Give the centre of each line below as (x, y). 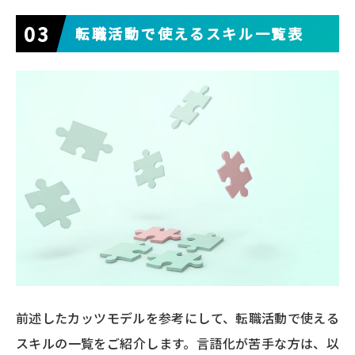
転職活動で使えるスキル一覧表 (190, 34)
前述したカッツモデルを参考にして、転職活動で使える (177, 318)
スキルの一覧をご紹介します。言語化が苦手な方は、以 (177, 344)
